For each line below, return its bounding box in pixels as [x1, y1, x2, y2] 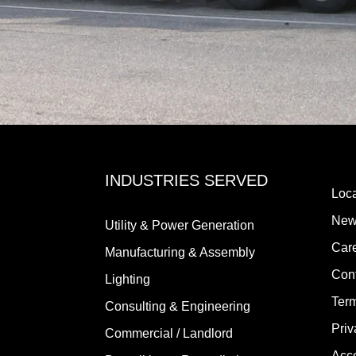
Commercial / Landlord [105, 326, 233, 340]
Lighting [105, 272, 150, 286]
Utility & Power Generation [105, 218, 254, 232]
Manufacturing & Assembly [105, 245, 255, 259]
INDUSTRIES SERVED [105, 171, 268, 189]
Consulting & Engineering [105, 299, 250, 313]
